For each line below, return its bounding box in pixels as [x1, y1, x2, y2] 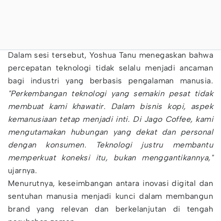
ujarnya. [8, 166, 37, 175]
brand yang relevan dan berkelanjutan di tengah [8, 204, 213, 214]
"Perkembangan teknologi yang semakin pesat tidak [8, 89, 213, 98]
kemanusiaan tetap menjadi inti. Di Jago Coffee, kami [8, 114, 213, 124]
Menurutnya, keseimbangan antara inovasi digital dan [8, 179, 213, 188]
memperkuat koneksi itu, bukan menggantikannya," [8, 153, 213, 162]
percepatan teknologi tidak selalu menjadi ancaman [8, 63, 213, 73]
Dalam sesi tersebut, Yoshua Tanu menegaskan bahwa [8, 50, 213, 60]
